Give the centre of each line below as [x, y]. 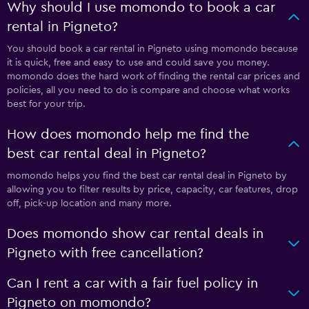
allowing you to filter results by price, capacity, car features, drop [152, 190]
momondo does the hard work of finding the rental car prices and [153, 77]
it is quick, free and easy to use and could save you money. [138, 63]
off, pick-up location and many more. [89, 203]
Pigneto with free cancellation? [105, 253]
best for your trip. [46, 104]
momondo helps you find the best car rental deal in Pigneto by [147, 176]
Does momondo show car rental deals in [135, 234]
